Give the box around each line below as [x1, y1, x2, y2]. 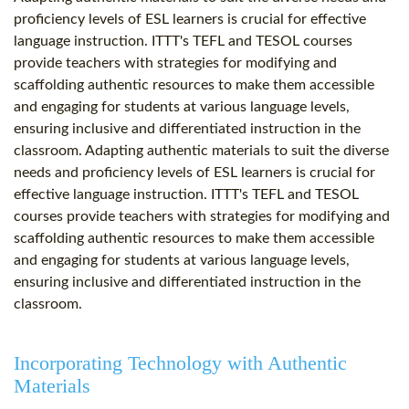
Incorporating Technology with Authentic [14, 351, 347, 375]
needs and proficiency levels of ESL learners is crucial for [14, 165, 375, 181]
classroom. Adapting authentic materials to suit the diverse [14, 143, 389, 159]
